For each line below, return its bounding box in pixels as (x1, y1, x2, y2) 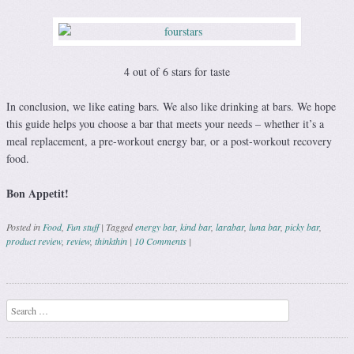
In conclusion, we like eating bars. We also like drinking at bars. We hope (6, 98, 336, 114)
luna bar (249, 220, 281, 233)
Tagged (106, 220, 135, 233)
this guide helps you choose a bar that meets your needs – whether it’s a (6, 115, 324, 131)
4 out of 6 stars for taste (124, 63, 230, 79)
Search (6, 300, 32, 314)
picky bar (285, 220, 319, 233)
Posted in (6, 220, 43, 233)
